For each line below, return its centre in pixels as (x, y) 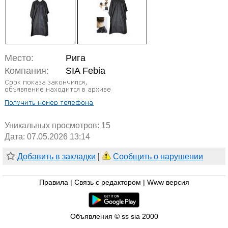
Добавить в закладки (56, 157)
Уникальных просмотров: (53, 126)
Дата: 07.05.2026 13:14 (47, 137)
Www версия (168, 183)
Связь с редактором (107, 183)
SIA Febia (85, 71)
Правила (53, 183)
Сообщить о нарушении (158, 157)
